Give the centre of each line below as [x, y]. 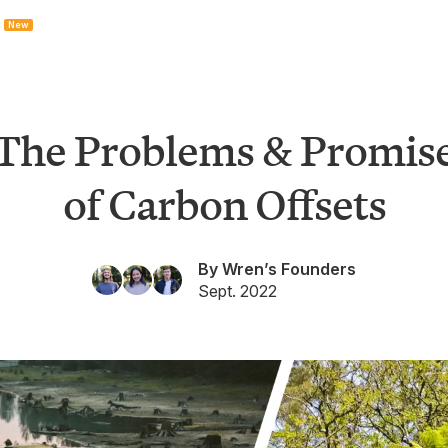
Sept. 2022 [237, 291]
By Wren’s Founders [277, 269]
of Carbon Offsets [224, 201]
